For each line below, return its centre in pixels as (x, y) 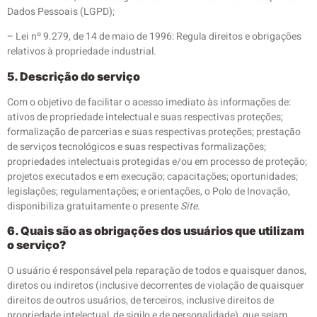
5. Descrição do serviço (74, 76)
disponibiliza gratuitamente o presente (94, 206)
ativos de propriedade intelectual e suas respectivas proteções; (145, 117)
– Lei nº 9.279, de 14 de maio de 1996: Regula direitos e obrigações (154, 37)
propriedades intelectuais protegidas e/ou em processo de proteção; (157, 161)
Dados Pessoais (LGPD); (61, 11)
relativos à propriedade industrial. (82, 52)
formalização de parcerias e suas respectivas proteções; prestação (154, 132)
